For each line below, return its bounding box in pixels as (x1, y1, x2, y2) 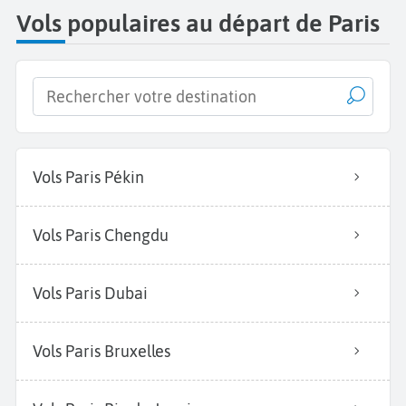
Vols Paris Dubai (33, 283, 148, 303)
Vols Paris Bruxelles (33, 341, 170, 361)
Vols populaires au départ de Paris (16, 8, 380, 37)
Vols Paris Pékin (33, 167, 144, 187)
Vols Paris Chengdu (33, 225, 169, 245)
